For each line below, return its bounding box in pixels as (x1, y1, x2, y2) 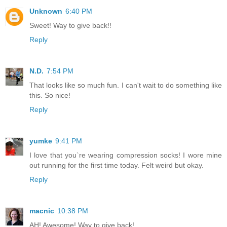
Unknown (29, 7, 62, 15)
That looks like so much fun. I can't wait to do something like (29, 81, 222, 89)
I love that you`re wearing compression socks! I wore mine (29, 150, 222, 159)
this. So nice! (29, 91, 70, 99)
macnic (29, 206, 54, 215)
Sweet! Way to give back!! (29, 21, 111, 29)
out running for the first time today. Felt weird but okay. (29, 161, 204, 169)
